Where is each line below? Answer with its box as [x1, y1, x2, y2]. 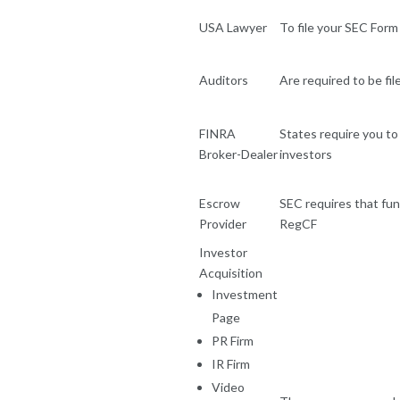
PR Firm [212, 332, 254, 348]
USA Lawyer [199, 19, 267, 35]
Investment [212, 286, 278, 302]
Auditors [199, 71, 248, 87]
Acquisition [199, 264, 262, 280]
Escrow [199, 195, 240, 211]
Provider [199, 215, 246, 231]
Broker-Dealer [199, 146, 278, 162]
